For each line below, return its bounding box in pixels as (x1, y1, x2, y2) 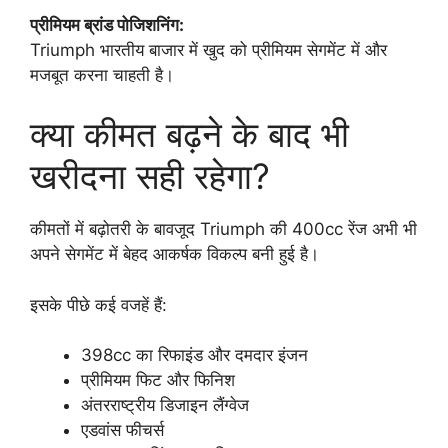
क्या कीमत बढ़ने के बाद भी (30, 113, 349, 156)
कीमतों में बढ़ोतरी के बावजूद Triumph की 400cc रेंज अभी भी (30, 219, 417, 240)
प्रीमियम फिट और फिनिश (81, 370, 235, 391)
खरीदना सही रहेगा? (30, 155, 270, 198)
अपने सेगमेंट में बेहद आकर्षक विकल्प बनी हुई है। (30, 244, 319, 265)
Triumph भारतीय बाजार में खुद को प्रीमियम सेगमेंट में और (30, 39, 387, 60)
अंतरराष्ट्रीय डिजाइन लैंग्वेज (81, 395, 249, 416)
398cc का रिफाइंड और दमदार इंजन (81, 345, 308, 366)
